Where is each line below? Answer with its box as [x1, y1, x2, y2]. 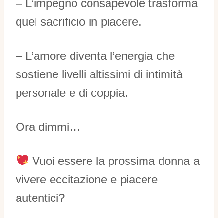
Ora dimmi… [16, 120, 81, 133]
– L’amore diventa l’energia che [16, 49, 175, 62]
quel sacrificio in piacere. [16, 15, 142, 28]
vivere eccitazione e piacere [16, 172, 158, 186]
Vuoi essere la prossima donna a [29, 154, 200, 167]
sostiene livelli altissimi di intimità [16, 67, 182, 81]
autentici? [16, 191, 65, 204]
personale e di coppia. [16, 86, 128, 99]
